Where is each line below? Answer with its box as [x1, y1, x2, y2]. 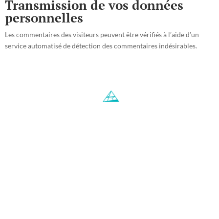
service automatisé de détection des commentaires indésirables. [5, 42, 197, 50]
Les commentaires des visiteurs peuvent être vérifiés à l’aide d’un [5, 30, 199, 39]
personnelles [5, 9, 83, 26]
